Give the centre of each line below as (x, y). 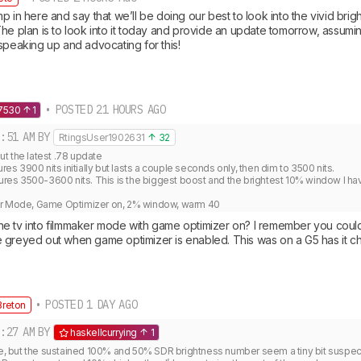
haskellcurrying (103, 332)
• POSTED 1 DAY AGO (85, 305)
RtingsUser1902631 (102, 137)
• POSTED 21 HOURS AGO (104, 110)
